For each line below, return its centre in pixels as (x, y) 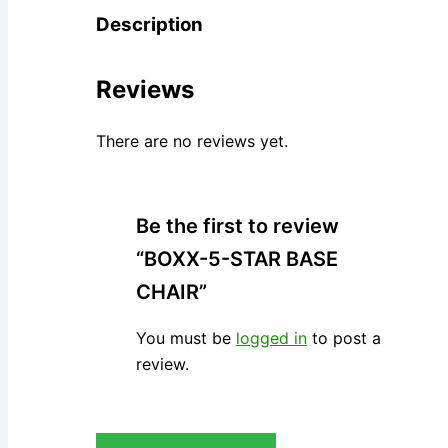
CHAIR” (171, 292)
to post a (344, 338)
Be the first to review (237, 226)
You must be (186, 338)
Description (149, 24)
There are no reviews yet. (192, 141)
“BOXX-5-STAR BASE (237, 259)
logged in (271, 338)
